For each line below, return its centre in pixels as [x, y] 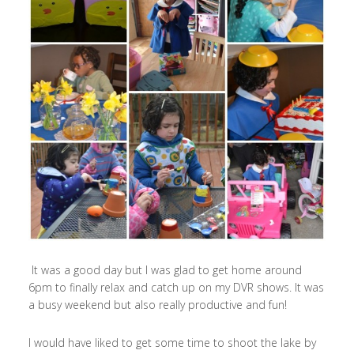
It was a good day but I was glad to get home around [165, 270]
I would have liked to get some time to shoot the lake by [172, 343]
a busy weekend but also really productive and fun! [157, 305]
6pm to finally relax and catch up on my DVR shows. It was [176, 288]
